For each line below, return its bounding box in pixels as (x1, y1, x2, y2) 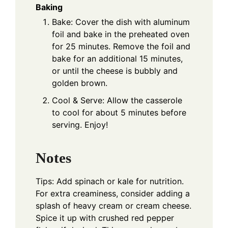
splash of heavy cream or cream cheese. (36, 200, 191, 211)
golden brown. (52, 78, 107, 89)
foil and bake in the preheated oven (52, 29, 189, 40)
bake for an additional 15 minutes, (52, 53, 183, 64)
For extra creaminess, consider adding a (36, 188, 190, 198)
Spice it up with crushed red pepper (36, 212, 174, 223)
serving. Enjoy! (52, 120, 108, 130)
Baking (36, 2, 63, 13)
